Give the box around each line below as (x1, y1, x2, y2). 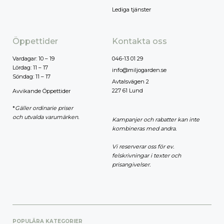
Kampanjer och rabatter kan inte (112, 116, 199, 123)
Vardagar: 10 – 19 (12, 55, 54, 62)
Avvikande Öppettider (12, 87, 70, 95)
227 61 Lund (112, 87, 143, 94)
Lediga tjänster (112, 6, 151, 13)
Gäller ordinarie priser (15, 104, 73, 112)
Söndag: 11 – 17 (12, 73, 50, 80)
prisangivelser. (112, 161, 150, 168)
